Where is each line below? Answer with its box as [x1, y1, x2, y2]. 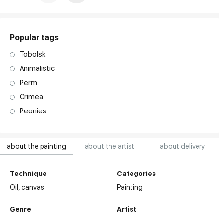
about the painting [7, 142, 66, 151]
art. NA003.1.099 [165, 7, 209, 14]
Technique [10, 170, 47, 178]
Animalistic [20, 64, 55, 73]
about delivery [160, 142, 205, 151]
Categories [117, 170, 156, 178]
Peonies [20, 107, 47, 116]
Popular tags [10, 33, 59, 43]
